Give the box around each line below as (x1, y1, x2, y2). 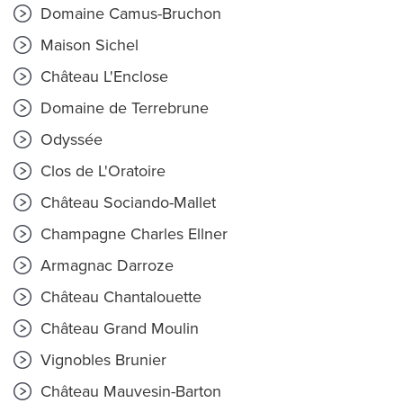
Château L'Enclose (36, 67, 168, 86)
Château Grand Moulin (36, 318, 199, 338)
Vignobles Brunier (36, 350, 166, 370)
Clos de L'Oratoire (36, 161, 166, 181)
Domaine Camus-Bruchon (36, 4, 221, 23)
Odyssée (36, 130, 103, 149)
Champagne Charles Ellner (36, 224, 228, 244)
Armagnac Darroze (36, 255, 174, 275)
